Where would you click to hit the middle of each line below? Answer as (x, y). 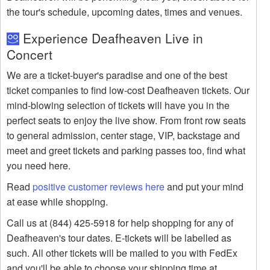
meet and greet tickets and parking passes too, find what (126, 151)
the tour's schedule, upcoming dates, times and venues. (124, 12)
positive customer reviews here (99, 187)
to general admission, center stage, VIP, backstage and (123, 136)
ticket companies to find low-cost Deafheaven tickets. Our (128, 90)
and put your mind (204, 187)
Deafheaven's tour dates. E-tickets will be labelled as (119, 238)
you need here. (39, 166)
